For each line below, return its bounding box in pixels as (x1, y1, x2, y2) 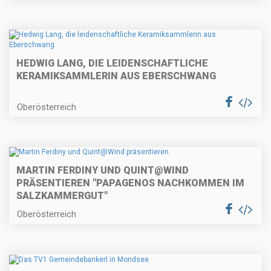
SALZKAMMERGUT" (16, 190, 108, 202)
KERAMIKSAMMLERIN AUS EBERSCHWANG (16, 70, 216, 82)
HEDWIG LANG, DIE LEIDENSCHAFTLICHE (16, 57, 208, 69)
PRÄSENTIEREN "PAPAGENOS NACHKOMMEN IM (16, 177, 244, 189)
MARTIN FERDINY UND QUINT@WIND (16, 165, 189, 177)
